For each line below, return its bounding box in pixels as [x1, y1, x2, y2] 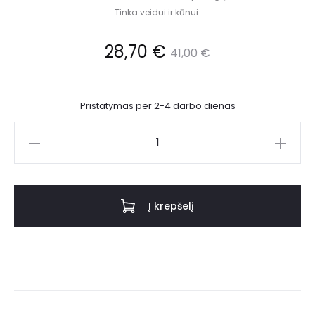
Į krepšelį [148, 199, 194, 214]
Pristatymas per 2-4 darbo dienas [79, 99, 236, 113]
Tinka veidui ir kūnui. [115, 6, 200, 19]
